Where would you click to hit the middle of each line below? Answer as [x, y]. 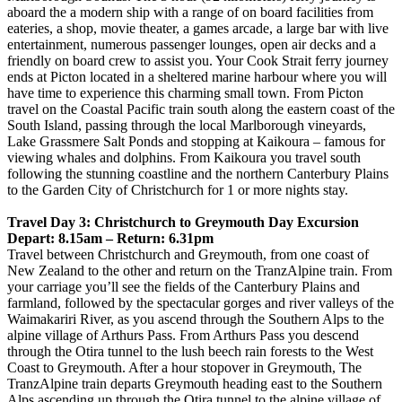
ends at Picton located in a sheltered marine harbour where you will [197, 76]
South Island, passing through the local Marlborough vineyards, [187, 125]
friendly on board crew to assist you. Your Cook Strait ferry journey [198, 60]
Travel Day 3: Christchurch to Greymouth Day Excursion [183, 222]
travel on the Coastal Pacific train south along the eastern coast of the [201, 109]
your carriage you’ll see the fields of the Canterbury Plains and [184, 286]
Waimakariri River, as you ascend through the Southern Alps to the [196, 319]
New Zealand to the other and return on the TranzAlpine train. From [200, 270]
